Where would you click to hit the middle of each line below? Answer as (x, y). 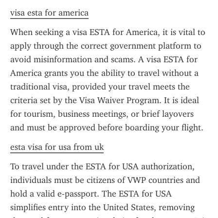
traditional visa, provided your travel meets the (100, 87)
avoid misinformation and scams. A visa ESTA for (104, 59)
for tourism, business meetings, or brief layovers (102, 114)
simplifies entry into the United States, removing (102, 207)
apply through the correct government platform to (106, 46)
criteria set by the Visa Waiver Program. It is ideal (105, 100)
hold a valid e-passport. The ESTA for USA (91, 194)
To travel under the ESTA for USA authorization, (102, 166)
